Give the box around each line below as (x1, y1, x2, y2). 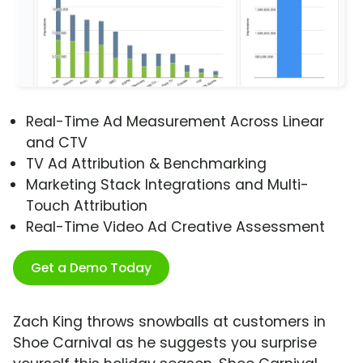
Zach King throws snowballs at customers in (13, 312, 326, 332)
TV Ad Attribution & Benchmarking (26, 154, 267, 174)
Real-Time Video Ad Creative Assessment (26, 217, 325, 237)
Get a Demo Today (31, 258, 152, 278)
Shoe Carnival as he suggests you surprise (13, 333, 317, 353)
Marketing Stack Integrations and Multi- (26, 175, 309, 195)
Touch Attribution (26, 196, 147, 216)
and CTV (26, 133, 88, 153)
